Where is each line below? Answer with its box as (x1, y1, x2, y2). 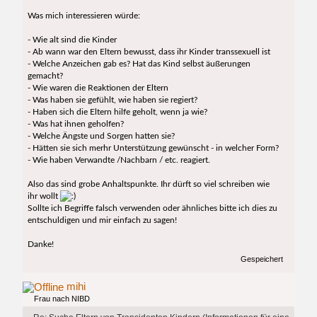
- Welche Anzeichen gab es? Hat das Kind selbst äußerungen (27, 59, 250, 69)
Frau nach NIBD (34, 294, 91, 303)
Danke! (27, 240, 54, 249)
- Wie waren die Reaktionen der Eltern (27, 83, 168, 93)
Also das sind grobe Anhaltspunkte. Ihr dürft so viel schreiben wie (27, 180, 270, 189)
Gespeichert (238, 254, 283, 263)
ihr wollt (27, 192, 60, 201)
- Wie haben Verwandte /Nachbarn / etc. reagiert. (27, 156, 210, 165)
